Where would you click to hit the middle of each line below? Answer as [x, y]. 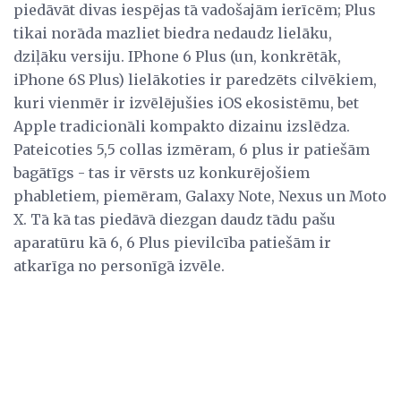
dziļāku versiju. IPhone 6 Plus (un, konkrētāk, [177, 56]
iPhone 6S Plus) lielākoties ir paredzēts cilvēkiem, [195, 79]
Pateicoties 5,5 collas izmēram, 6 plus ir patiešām [192, 149]
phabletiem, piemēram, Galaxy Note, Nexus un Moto [200, 196]
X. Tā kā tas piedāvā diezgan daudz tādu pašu [175, 219]
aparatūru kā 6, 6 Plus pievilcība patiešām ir [172, 242]
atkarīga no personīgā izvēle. [119, 265]
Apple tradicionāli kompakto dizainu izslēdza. [182, 126]
